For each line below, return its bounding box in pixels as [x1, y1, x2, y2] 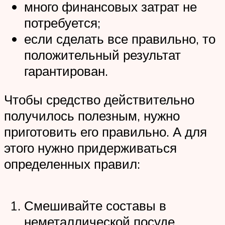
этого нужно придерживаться [4, 140, 177, 156]
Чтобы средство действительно [4, 91, 194, 108]
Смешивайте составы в [24, 197, 166, 214]
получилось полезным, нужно [4, 107, 180, 124]
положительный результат [24, 46, 181, 63]
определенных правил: [4, 156, 140, 172]
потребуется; [24, 14, 100, 31]
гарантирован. [24, 62, 108, 79]
